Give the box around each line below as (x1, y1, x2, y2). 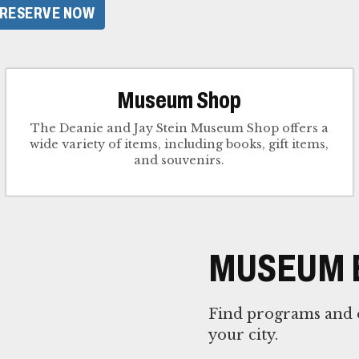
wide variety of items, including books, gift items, (30, 137, 329, 152)
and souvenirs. (134, 153, 225, 168)
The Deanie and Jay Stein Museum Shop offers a (30, 121, 329, 136)
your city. (208, 326, 278, 345)
